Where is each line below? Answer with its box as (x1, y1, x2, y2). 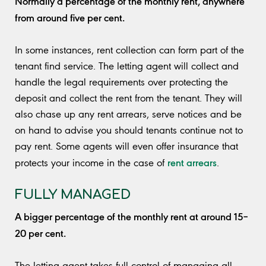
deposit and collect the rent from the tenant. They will (15, 91, 242, 104)
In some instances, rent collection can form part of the (15, 43, 244, 56)
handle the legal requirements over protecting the (15, 75, 228, 88)
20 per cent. (15, 225, 66, 240)
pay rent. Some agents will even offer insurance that (15, 140, 238, 152)
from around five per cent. (15, 9, 125, 24)
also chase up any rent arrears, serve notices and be (15, 107, 242, 120)
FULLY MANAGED (15, 187, 131, 202)
